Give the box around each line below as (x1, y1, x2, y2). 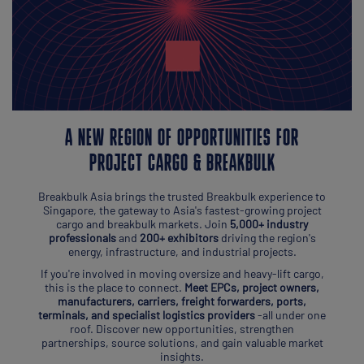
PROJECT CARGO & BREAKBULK (89, 151, 275, 177)
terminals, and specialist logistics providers (38, 307, 255, 322)
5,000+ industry (230, 216, 308, 231)
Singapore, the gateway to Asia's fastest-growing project (42, 202, 322, 217)
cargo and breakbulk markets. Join (56, 216, 230, 231)
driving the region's (218, 230, 316, 245)
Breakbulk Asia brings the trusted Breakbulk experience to (38, 188, 326, 203)
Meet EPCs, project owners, (184, 279, 319, 294)
